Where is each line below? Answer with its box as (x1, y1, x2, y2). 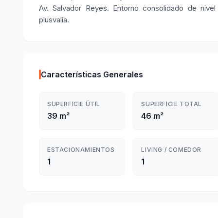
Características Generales (41, 70, 143, 79)
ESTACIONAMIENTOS (47, 146, 115, 153)
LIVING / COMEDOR (141, 146, 201, 153)
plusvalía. (39, 15, 69, 24)
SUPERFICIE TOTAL (141, 100, 202, 108)
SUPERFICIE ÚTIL (47, 100, 100, 108)
